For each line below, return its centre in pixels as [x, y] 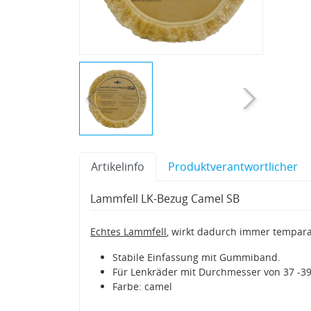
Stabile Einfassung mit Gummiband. [196, 257]
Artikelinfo [118, 166]
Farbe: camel [142, 286]
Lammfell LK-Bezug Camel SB [165, 198]
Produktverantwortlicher [233, 166]
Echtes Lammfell [128, 231]
